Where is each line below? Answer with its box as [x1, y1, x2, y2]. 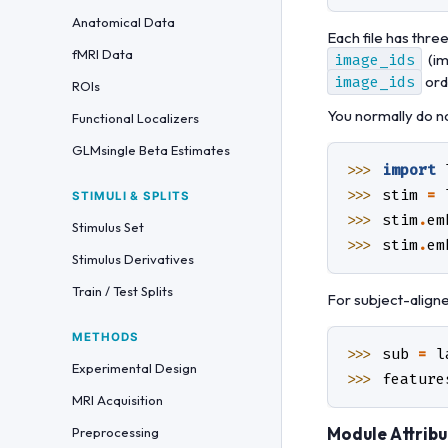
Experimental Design [72, 360, 197, 376]
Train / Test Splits [72, 283, 173, 299]
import [382, 160, 436, 181]
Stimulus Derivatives [72, 251, 194, 267]
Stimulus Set [72, 219, 144, 235]
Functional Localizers [72, 110, 199, 126]
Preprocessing [72, 424, 159, 440]
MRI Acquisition [72, 392, 163, 408]
